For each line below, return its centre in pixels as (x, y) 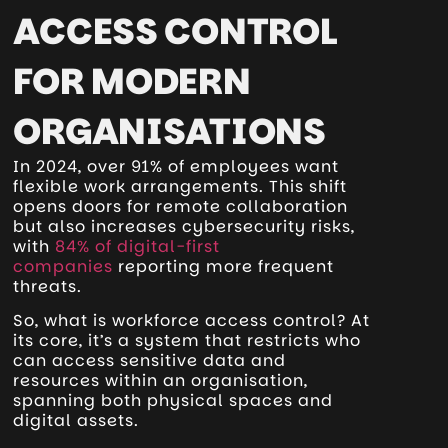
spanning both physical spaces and (173, 401)
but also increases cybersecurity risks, (184, 226)
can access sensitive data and (150, 361)
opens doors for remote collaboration (181, 206)
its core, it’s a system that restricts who (187, 341)
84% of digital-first (138, 246)
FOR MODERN (132, 81)
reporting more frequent (224, 266)
